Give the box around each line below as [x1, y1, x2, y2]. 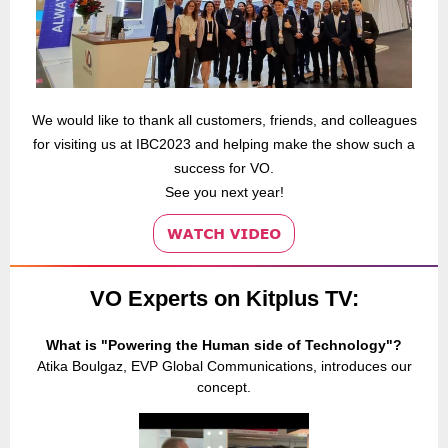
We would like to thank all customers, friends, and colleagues [31, 112, 417, 128]
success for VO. [174, 160, 274, 176]
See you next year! [164, 184, 284, 200]
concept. [197, 379, 251, 395]
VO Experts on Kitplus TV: [89, 286, 359, 311]
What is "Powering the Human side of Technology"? [46, 337, 402, 353]
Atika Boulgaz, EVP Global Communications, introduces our [36, 358, 412, 374]
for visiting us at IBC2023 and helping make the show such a [33, 136, 415, 152]
